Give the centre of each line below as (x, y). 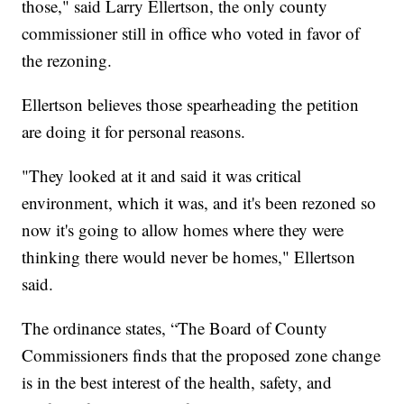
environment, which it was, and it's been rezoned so (199, 203)
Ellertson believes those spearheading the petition (191, 105)
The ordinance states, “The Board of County (175, 328)
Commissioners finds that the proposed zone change (202, 355)
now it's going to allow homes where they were (183, 230)
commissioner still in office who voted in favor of (191, 33)
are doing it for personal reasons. (134, 132)
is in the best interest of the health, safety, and (177, 382)
